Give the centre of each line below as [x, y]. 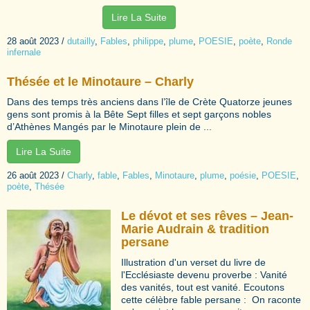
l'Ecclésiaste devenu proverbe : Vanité [204, 274]
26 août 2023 [33, 175]
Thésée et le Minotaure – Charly [100, 81]
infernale [24, 52]
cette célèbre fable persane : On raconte [211, 299]
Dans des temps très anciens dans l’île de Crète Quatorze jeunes [149, 101]
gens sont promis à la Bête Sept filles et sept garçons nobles [139, 114]
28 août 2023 [33, 41]
